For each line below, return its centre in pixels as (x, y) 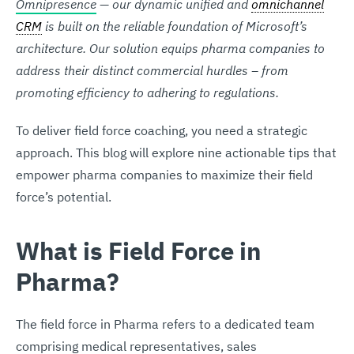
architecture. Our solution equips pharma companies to (170, 48)
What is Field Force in (138, 250)
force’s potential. (67, 196)
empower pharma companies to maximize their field (164, 174)
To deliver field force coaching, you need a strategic (162, 130)
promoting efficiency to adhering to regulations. (147, 92)
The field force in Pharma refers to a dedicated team (165, 324)
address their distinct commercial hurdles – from (152, 70)
